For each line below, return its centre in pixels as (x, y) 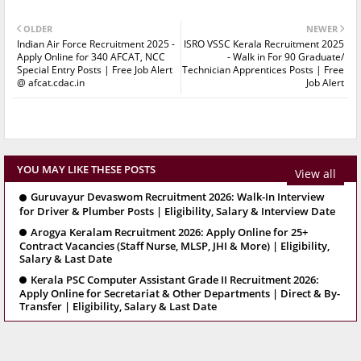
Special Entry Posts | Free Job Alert (95, 70)
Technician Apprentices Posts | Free (263, 70)
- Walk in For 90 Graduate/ (286, 57)
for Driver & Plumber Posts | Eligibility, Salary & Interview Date (177, 211)
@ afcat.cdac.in (51, 83)
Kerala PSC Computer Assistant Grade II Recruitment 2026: (175, 280)
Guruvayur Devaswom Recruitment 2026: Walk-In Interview (178, 197)
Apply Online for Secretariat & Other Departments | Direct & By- (180, 294)
